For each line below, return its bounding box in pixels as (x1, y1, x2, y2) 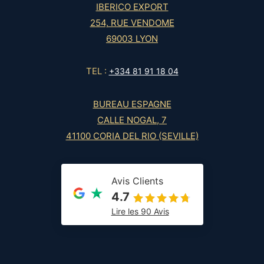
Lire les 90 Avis (111, 206, 169, 217)
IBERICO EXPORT (95, 1, 169, 13)
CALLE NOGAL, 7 (97, 114, 167, 126)
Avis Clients (111, 175, 163, 187)
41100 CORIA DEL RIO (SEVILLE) (65, 130, 199, 142)
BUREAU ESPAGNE (93, 98, 171, 110)
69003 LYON (106, 33, 158, 45)
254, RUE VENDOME (90, 17, 174, 29)
